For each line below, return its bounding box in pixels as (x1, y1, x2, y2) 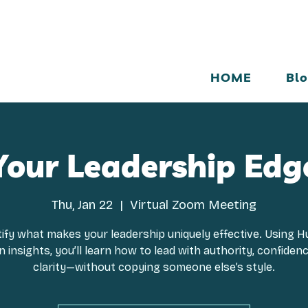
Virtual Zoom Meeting (130, 197, 256, 212)
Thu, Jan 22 (52, 197, 113, 212)
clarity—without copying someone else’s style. (33, 261, 275, 274)
